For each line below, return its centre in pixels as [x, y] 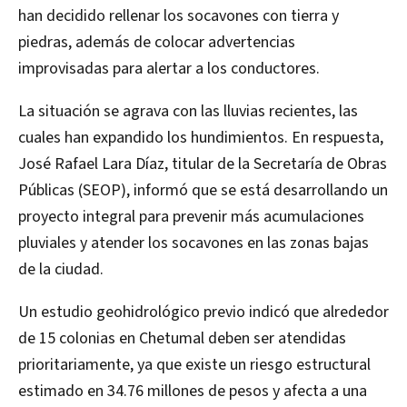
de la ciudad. [61, 269]
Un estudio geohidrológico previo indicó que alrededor [203, 312]
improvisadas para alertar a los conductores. [169, 68]
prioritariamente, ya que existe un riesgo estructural [194, 364]
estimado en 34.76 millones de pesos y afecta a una [193, 391]
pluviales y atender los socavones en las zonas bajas [194, 243]
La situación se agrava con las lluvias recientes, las [188, 111]
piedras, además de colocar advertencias [157, 42]
